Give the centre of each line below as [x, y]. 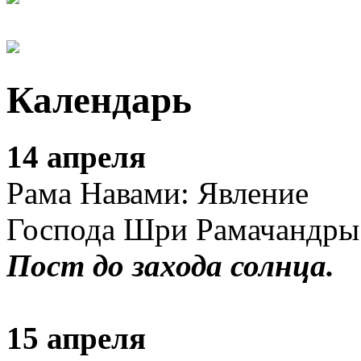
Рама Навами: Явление [158, 193]
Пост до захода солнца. [170, 266]
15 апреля [76, 338]
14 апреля [76, 157]
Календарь [99, 100]
